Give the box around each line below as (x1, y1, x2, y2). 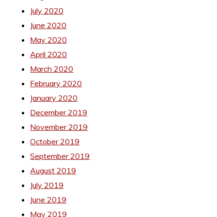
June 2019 (30, 194, 67, 204)
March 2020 (30, 63, 74, 74)
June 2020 (30, 20, 67, 30)
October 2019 (30, 136, 80, 146)
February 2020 (30, 78, 82, 88)
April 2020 (30, 49, 67, 59)
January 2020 (30, 93, 78, 103)
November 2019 (30, 122, 88, 132)
